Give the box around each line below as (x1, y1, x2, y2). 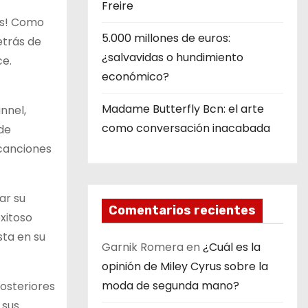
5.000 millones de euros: (102, 30, 230, 46)
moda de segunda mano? (102, 278, 239, 294)
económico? (102, 69, 169, 85)
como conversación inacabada (102, 120, 270, 136)
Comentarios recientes (109, 203, 256, 218)
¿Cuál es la (203, 239, 261, 255)
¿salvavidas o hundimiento (102, 49, 243, 65)
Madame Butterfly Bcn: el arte (102, 101, 264, 117)
